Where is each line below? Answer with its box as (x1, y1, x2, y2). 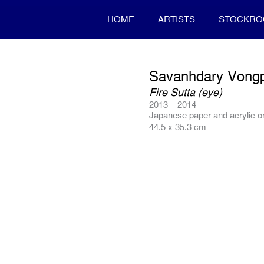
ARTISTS (158, 14, 196, 24)
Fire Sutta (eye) (149, 86, 223, 98)
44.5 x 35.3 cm (149, 122, 207, 132)
